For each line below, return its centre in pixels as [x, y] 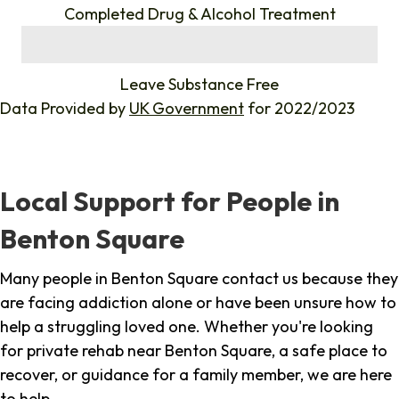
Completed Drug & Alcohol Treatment [199, 14]
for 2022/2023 [299, 109]
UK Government [187, 109]
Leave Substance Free [199, 85]
